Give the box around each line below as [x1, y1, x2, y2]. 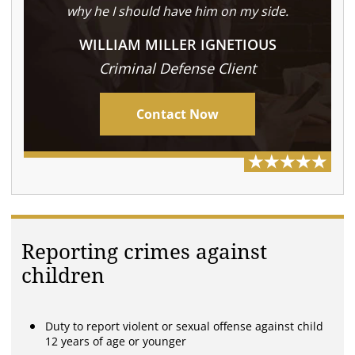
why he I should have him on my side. [67, 2, 288, 21]
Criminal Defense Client [99, 59, 256, 78]
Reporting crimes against [21, 240, 268, 265]
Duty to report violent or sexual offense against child [45, 319, 324, 334]
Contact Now [136, 105, 219, 124]
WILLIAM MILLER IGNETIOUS [78, 35, 277, 55]
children [21, 264, 105, 288]
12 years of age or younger [45, 334, 187, 349]
